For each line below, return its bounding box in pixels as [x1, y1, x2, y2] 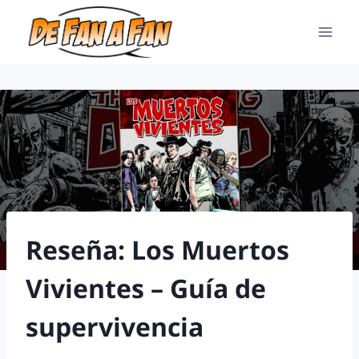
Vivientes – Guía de [26, 270, 266, 305]
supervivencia [26, 309, 204, 344]
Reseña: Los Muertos [26, 232, 289, 267]
